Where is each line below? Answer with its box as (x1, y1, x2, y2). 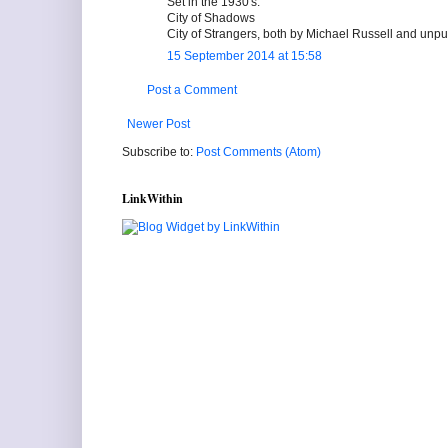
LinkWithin (122, 190, 183, 208)
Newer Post (127, 117, 190, 132)
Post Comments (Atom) (196, 145, 321, 160)
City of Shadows (167, 11, 255, 26)
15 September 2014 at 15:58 (167, 49, 322, 64)
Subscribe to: (122, 145, 196, 160)
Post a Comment (147, 83, 237, 98)
